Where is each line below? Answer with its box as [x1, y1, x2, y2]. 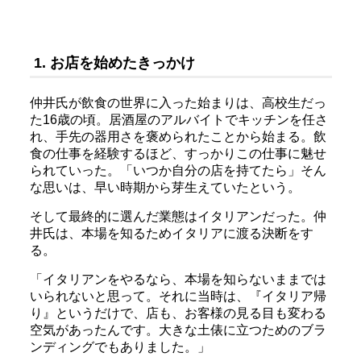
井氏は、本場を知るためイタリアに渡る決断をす [29, 226, 313, 241]
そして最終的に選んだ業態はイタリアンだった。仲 [29, 210, 326, 224]
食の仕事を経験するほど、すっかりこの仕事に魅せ [29, 147, 326, 161]
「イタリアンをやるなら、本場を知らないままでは [29, 272, 326, 287]
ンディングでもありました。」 [29, 340, 210, 355]
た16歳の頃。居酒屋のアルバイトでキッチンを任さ [29, 113, 328, 127]
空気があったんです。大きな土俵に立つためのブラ [29, 323, 326, 338]
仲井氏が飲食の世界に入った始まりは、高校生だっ [29, 96, 326, 110]
